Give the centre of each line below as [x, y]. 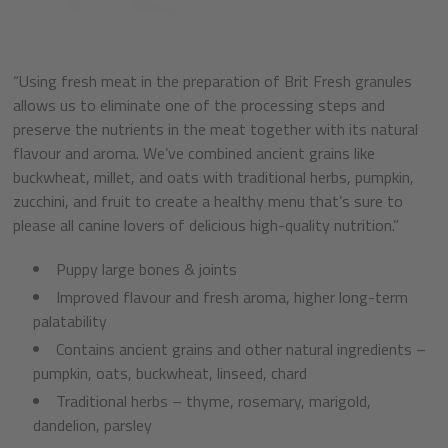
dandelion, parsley [92, 425]
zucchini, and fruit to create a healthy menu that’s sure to [208, 201]
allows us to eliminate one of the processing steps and [199, 105]
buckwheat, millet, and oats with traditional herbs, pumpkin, [213, 177]
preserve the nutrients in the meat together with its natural [215, 129]
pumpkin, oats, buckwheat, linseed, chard [170, 373]
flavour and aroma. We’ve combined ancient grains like [194, 153]
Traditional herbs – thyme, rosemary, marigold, [213, 401]
